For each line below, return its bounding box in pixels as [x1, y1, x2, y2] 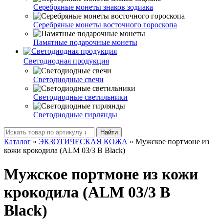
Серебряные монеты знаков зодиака [33, 2, 153, 11]
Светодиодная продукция [23, 56, 109, 65]
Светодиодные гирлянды [33, 110, 117, 119]
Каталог [4, 137, 31, 146]
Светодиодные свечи [33, 75, 104, 84]
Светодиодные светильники [33, 92, 128, 101]
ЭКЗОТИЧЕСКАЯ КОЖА [39, 137, 128, 146]
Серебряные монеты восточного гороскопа [33, 20, 177, 29]
